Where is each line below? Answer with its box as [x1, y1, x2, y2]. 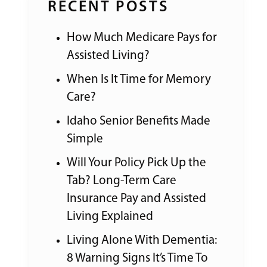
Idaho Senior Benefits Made [67, 115, 210, 128]
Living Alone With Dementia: [67, 234, 217, 247]
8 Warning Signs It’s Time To [67, 252, 208, 265]
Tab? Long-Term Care [67, 175, 176, 187]
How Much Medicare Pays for [67, 32, 217, 44]
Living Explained [67, 210, 153, 223]
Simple [67, 133, 103, 145]
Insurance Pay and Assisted [67, 193, 206, 205]
